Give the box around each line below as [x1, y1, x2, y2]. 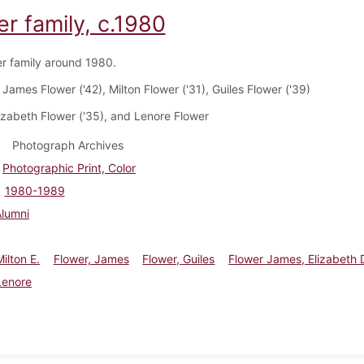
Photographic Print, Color [2, 160, 136, 175]
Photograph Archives [11, 137, 123, 152]
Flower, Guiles [142, 251, 215, 266]
